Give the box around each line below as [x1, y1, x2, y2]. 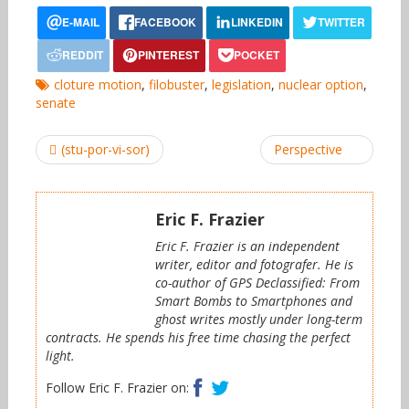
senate [35, 94, 76, 112]
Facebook [204, 373, 264, 392]
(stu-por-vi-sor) [60, 141, 150, 159]
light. [45, 347, 75, 365]
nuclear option [278, 76, 363, 94]
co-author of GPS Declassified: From [154, 274, 360, 292]
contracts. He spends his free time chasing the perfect [45, 329, 351, 347]
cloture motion [53, 76, 142, 94]
